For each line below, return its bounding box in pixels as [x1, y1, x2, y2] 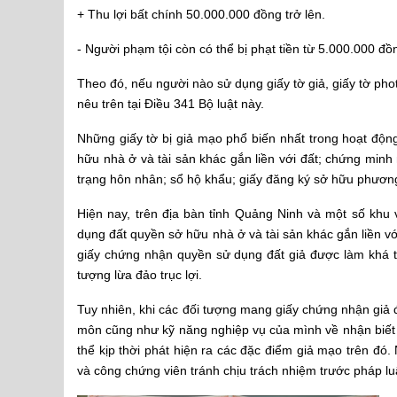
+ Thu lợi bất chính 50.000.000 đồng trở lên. [77, 7, 325, 21]
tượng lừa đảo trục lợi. [77, 268, 202, 282]
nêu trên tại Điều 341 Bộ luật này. [77, 97, 264, 111]
